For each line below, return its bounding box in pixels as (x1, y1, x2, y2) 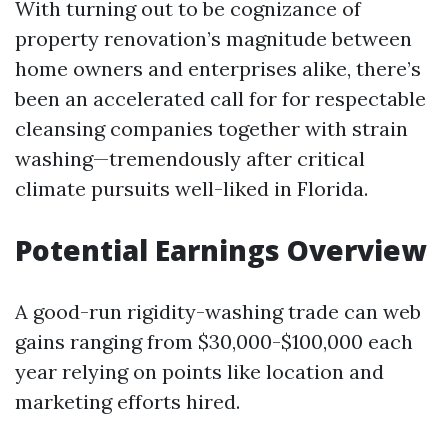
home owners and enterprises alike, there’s (15, 56, 421, 81)
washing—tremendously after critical (15, 146, 365, 171)
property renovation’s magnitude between (15, 26, 412, 51)
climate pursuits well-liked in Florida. (15, 176, 368, 201)
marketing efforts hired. (15, 389, 240, 414)
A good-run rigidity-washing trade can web (15, 299, 421, 324)
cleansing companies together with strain (15, 116, 408, 141)
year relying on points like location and (15, 359, 384, 384)
